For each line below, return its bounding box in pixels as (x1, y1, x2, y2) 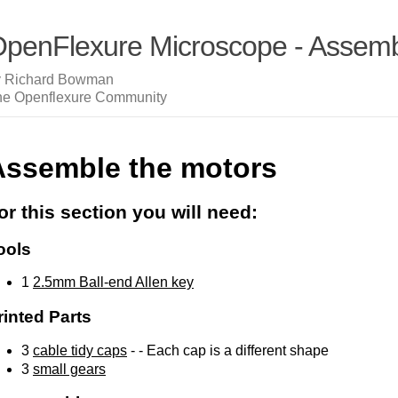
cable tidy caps (33, 342, 127, 358)
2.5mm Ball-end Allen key (33, 275, 194, 291)
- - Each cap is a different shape (127, 342, 329, 358)
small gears (33, 361, 106, 377)
